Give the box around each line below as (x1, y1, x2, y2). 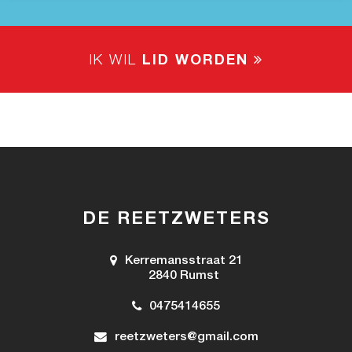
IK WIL (89, 54, 142, 68)
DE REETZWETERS (82, 211, 270, 229)
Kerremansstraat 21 (124, 255, 243, 268)
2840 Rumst (148, 270, 219, 283)
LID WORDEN (142, 54, 248, 68)
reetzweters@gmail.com (114, 332, 258, 344)
